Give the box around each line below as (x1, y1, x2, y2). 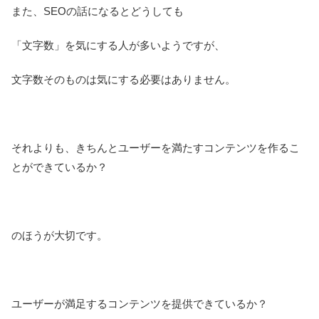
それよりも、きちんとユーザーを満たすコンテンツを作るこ (11, 142, 300, 155)
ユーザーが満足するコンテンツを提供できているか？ (11, 298, 268, 310)
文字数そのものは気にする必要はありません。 (11, 73, 236, 86)
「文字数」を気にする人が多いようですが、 (11, 39, 225, 52)
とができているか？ (11, 161, 108, 174)
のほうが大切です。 (11, 229, 108, 242)
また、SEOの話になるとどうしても (11, 5, 184, 18)
